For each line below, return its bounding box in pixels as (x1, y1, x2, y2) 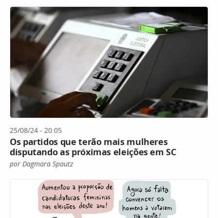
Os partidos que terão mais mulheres (10, 136, 168, 148)
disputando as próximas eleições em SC (10, 146, 176, 158)
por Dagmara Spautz (10, 159, 73, 169)
